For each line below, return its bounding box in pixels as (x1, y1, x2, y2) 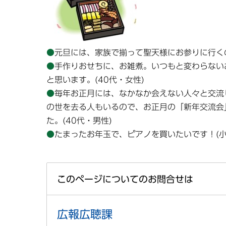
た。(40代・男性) (46, 117, 112, 125)
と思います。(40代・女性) (46, 76, 144, 84)
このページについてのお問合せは (57, 174, 193, 184)
